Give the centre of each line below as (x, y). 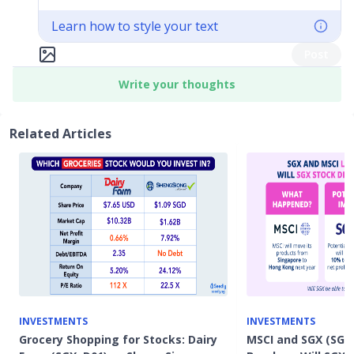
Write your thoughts (177, 84)
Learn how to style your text (135, 26)
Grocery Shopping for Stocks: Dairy (118, 339)
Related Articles (60, 134)
